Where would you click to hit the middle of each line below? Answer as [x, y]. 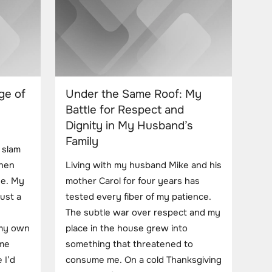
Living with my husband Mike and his [144, 166]
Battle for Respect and [125, 110]
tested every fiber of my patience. [138, 197]
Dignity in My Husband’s [129, 125]
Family [82, 141]
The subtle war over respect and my [143, 213]
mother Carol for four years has [133, 182]
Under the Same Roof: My [134, 94]
